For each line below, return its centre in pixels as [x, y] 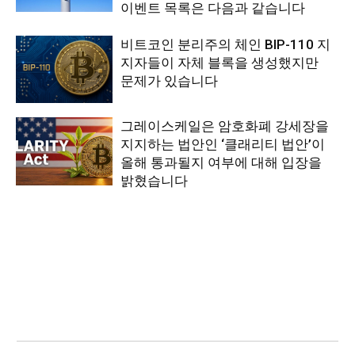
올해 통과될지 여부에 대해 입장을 [221, 163]
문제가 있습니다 [170, 80]
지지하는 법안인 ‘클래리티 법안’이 [223, 145]
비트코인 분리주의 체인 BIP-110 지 [226, 44]
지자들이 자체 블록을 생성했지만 [220, 62]
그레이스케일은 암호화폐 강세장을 [225, 126]
